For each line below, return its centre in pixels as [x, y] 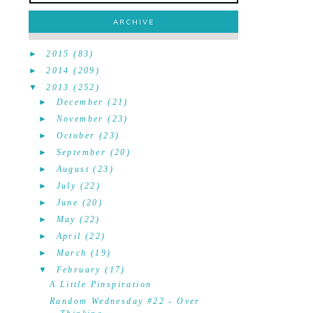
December [80, 102]
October [76, 136]
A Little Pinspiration [101, 284]
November [80, 119]
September [81, 152]
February [79, 270]
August [73, 169]
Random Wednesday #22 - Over [125, 301]
